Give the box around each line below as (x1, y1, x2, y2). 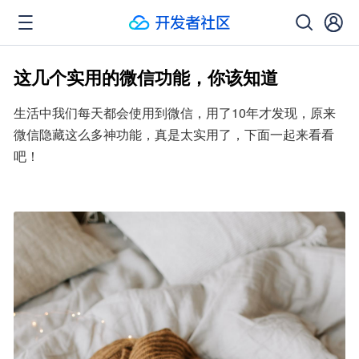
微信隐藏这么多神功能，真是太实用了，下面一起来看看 (14, 125, 334, 143)
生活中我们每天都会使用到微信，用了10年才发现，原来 (14, 103, 336, 122)
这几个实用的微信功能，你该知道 (14, 64, 278, 90)
